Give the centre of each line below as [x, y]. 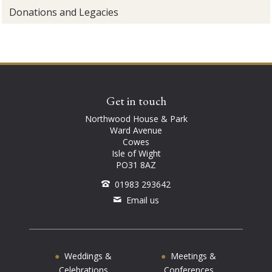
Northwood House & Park [136, 119]
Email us [143, 200]
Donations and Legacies [64, 12]
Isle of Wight [136, 154]
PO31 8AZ [136, 165]
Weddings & [88, 256]
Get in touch [136, 101]
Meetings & [194, 256]
